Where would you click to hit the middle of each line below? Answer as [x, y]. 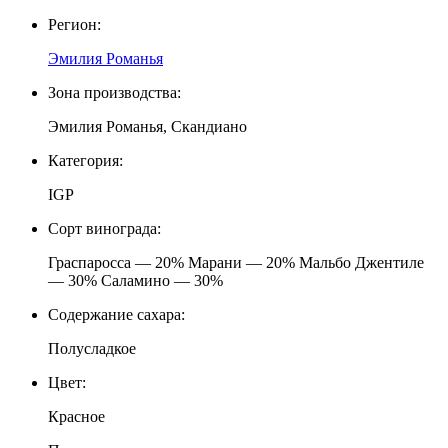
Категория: [85, 161]
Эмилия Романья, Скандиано [147, 127]
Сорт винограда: [104, 229]
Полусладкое [92, 349]
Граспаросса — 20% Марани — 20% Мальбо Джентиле [236, 263]
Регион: [74, 25]
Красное [76, 417]
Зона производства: [114, 93]
